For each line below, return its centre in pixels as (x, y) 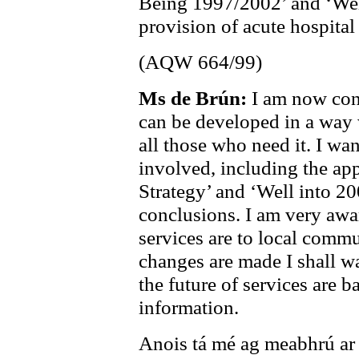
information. (189, 307)
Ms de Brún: (195, 98)
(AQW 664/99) (200, 62)
